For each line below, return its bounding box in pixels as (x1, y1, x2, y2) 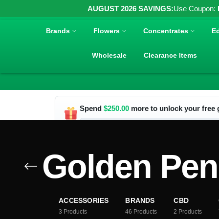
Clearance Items (144, 51, 197, 59)
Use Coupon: (174, 4, 218, 13)
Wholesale (92, 51, 127, 59)
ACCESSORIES (59, 197, 109, 204)
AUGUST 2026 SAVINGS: (88, 4, 174, 13)
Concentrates (143, 26, 189, 35)
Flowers (93, 26, 120, 35)
